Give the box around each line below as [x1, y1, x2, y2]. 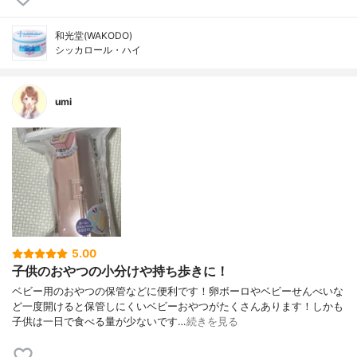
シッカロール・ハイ [55, 44, 141, 57]
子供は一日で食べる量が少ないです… [12, 315, 186, 328]
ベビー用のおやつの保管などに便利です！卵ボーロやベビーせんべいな [12, 284, 343, 297]
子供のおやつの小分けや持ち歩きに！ [12, 263, 229, 280]
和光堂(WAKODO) [55, 29, 132, 42]
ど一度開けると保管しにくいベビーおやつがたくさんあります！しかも [12, 300, 343, 312]
